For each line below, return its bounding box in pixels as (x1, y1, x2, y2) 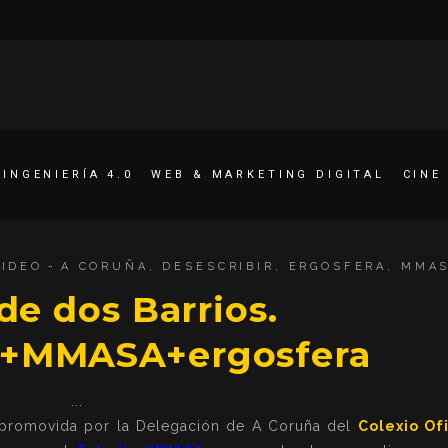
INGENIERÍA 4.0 (2, 168, 134, 181)
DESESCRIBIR (162, 260, 275, 273)
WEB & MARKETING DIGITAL (151, 168, 386, 181)
